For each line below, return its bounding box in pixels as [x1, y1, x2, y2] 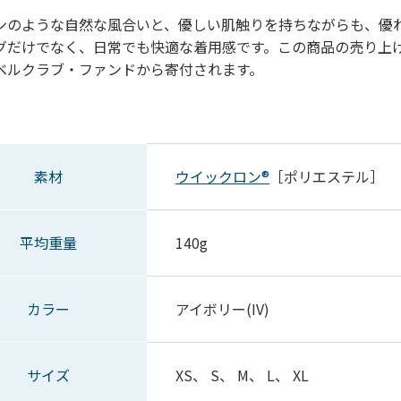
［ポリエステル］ [269, 166, 384, 187]
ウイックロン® [175, 166, 269, 187]
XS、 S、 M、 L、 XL [175, 364, 309, 386]
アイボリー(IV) [175, 298, 269, 320]
